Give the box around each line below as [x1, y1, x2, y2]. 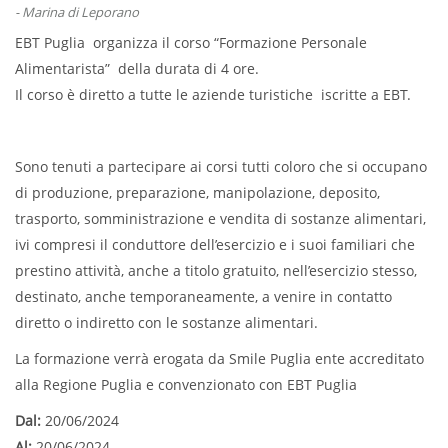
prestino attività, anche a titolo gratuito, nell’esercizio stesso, [15, 261, 417, 280]
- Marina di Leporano [15, 3, 139, 21]
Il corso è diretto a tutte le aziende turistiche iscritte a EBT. [15, 85, 411, 104]
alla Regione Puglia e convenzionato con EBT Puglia [15, 375, 357, 394]
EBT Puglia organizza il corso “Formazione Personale [15, 33, 367, 52]
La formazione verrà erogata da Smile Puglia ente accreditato [15, 349, 424, 368]
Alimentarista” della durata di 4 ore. [15, 59, 259, 78]
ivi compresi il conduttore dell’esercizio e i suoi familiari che [15, 235, 415, 254]
